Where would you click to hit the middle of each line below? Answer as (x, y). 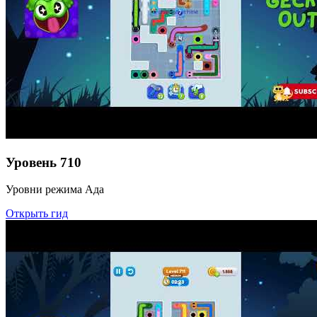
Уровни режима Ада (55, 190)
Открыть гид (37, 214)
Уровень (31, 162)
